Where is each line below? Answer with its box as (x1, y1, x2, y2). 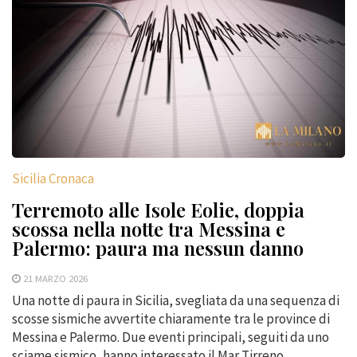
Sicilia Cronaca (12, 169, 94, 187)
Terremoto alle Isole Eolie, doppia (12, 196, 304, 222)
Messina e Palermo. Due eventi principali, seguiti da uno (12, 328, 329, 346)
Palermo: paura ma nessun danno (12, 234, 304, 261)
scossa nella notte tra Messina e (12, 215, 285, 241)
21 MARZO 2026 (23, 271, 88, 284)
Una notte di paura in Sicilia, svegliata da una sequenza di (12, 291, 339, 309)
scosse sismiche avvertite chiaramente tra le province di (12, 309, 330, 328)
